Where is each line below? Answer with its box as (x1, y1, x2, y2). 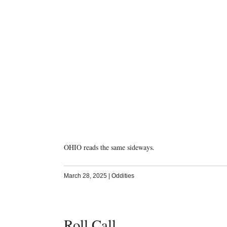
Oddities (111, 172, 134, 179)
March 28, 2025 (63, 172, 107, 179)
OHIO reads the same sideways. (63, 142, 155, 152)
